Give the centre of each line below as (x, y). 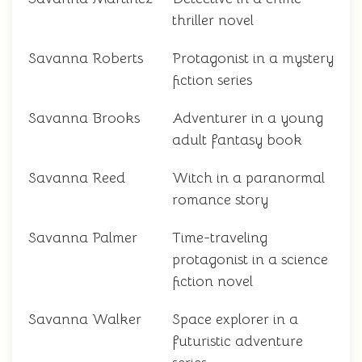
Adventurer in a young (248, 118)
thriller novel (213, 21)
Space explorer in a (235, 320)
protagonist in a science (250, 260)
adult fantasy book (237, 140)
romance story (220, 200)
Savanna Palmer (83, 238)
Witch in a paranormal (248, 178)
